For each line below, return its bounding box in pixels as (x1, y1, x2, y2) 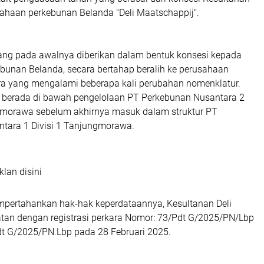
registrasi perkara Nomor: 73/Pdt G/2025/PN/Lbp (51, 212, 254, 223)
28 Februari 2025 (98, 226, 169, 237)
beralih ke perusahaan (137, 64, 229, 75)
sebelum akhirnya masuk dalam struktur (34, 106, 206, 117)
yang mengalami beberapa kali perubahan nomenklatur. (6, 78, 240, 89)
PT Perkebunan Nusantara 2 (127, 92, 245, 103)
